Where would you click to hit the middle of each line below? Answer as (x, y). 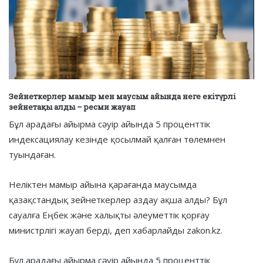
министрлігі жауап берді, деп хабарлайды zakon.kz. (116, 230)
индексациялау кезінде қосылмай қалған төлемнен (117, 139)
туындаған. (32, 154)
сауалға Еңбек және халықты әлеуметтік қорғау (109, 215)
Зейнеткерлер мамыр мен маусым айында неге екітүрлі (122, 97)
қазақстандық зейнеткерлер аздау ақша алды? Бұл (118, 199)
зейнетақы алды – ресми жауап (72, 107)
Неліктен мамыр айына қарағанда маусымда (103, 184)
